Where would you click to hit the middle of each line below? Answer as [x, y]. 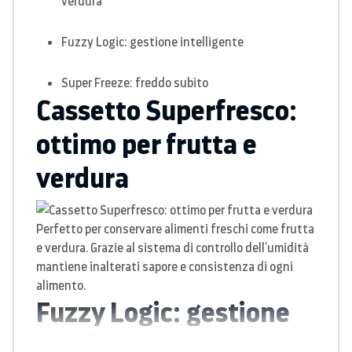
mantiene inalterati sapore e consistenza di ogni [165, 266]
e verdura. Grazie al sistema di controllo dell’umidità [172, 247]
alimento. [61, 285]
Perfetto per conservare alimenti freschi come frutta [175, 229]
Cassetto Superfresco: [167, 110]
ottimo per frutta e [147, 143]
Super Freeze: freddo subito [135, 82]
